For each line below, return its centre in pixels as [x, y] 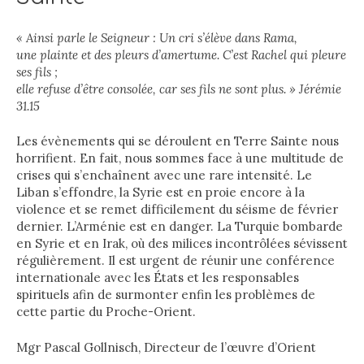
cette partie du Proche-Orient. [106, 312]
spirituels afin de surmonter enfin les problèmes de [166, 295]
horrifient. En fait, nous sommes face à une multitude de [180, 158]
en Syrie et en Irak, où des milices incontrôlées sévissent [182, 243]
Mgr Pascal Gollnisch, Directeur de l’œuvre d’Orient [166, 347]
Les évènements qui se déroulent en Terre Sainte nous [178, 141]
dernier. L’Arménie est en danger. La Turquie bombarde [180, 226]
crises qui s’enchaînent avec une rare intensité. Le [164, 175]
